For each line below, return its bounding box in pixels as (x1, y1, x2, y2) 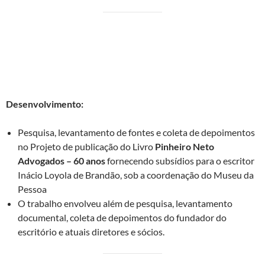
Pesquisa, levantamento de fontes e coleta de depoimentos (18, 127, 255, 138)
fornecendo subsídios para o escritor (105, 155, 254, 167)
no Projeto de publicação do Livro (18, 141, 155, 153)
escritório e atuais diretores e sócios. (18, 226, 164, 238)
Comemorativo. (6, 56, 69, 67)
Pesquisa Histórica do (55, 27, 147, 39)
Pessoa (18, 183, 47, 195)
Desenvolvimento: (6, 98, 83, 110)
